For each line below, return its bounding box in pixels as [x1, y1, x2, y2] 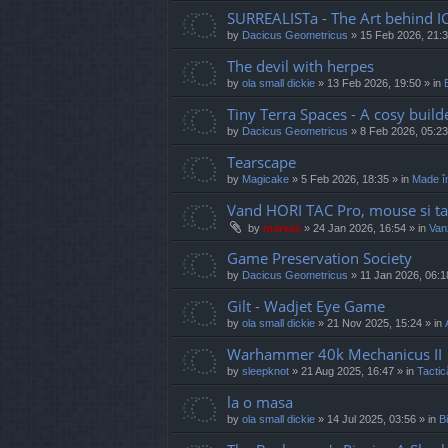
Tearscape [227, 152, 296, 173]
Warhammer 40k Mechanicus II [227, 344, 442, 365]
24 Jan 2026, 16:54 [313, 222, 406, 235]
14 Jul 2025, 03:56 [327, 413, 416, 426]
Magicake [242, 173, 289, 186]
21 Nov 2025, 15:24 [327, 317, 422, 330]
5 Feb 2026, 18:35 [301, 173, 389, 186]
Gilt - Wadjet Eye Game [227, 296, 385, 317]
